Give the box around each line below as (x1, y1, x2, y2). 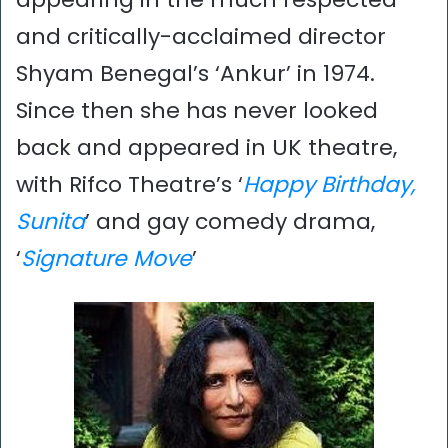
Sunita (16, 206, 85, 238)
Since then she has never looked (16, 95, 378, 127)
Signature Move (21, 243, 192, 275)
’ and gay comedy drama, (85, 206, 375, 238)
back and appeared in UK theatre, (16, 132, 397, 164)
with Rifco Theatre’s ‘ (16, 169, 243, 201)
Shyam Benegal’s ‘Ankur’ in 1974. (16, 58, 375, 90)
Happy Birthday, (243, 169, 415, 201)
